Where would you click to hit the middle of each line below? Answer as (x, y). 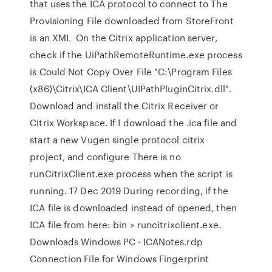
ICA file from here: (72, 225)
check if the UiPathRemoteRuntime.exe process (136, 55)
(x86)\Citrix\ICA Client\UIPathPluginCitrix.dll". (131, 89)
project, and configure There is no (105, 157)
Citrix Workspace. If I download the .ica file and (134, 123)
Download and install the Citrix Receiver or (124, 106)
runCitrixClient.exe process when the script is (131, 174)
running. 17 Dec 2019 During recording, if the (129, 191)
